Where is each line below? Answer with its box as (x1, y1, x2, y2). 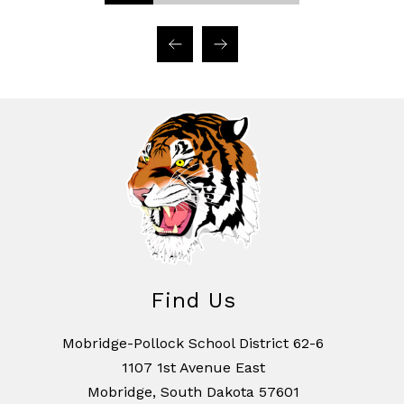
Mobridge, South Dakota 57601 (87, 382, 299, 400)
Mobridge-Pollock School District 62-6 (62, 334, 324, 352)
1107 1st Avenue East (121, 358, 265, 376)
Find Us (150, 287, 236, 313)
